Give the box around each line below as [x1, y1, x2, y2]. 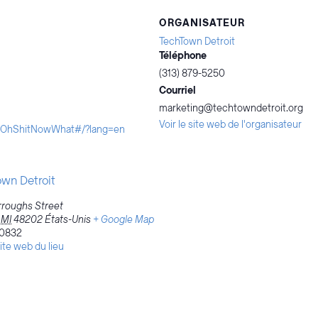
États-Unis [45, 212, 91, 226]
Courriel [159, 84, 196, 98]
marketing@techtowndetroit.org [159, 102, 303, 116]
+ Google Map [93, 212, 154, 226]
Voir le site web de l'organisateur [159, 118, 302, 132]
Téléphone [159, 49, 207, 63]
